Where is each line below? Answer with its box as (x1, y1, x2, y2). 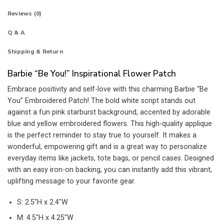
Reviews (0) (7, 9, 42, 18)
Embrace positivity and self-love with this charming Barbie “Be (7, 85, 208, 94)
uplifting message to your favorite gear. (7, 177, 135, 186)
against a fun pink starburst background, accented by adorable (7, 108, 210, 117)
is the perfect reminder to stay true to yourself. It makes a (7, 131, 196, 140)
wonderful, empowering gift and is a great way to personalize (7, 142, 207, 151)
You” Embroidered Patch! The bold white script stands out (7, 96, 195, 105)
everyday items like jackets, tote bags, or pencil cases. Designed (7, 154, 214, 163)
